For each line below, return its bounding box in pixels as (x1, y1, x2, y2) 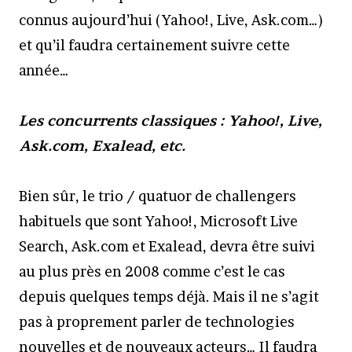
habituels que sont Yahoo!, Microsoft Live (19, 213, 298, 229)
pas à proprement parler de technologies (19, 313, 295, 330)
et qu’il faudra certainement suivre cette (19, 37, 290, 53)
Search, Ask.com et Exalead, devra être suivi (19, 238, 315, 255)
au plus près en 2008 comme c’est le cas (19, 263, 285, 280)
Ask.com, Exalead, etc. (19, 137, 185, 154)
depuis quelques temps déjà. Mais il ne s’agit (19, 288, 319, 305)
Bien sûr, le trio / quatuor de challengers (19, 188, 296, 204)
